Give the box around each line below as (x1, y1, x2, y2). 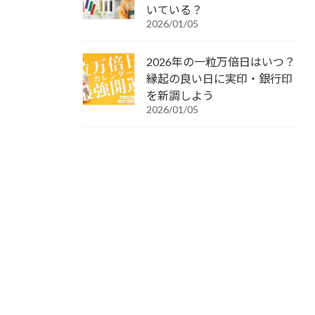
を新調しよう (146, 88, 214, 102)
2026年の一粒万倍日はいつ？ (146, 54, 295, 68)
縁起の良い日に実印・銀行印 (146, 71, 292, 85)
